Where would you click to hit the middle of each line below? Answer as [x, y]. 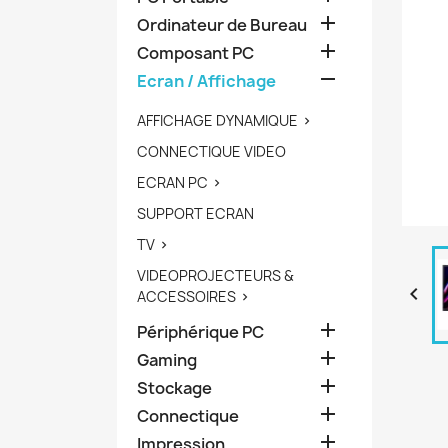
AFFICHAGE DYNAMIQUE [217, 120]
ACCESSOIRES [186, 296]
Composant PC [195, 52]
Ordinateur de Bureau [222, 24]
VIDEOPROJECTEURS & [215, 275]
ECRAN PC [172, 182]
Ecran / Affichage [206, 80]
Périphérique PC [200, 331]
